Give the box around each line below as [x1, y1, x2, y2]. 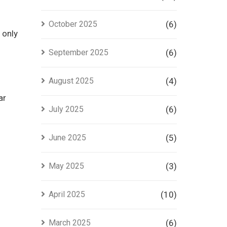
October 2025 [48, 19, 97, 29]
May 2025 [48, 161, 84, 171]
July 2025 [48, 104, 84, 114]
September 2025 [48, 48, 108, 57]
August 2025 [48, 76, 94, 86]
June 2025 [48, 133, 86, 142]
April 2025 [48, 190, 85, 199]
